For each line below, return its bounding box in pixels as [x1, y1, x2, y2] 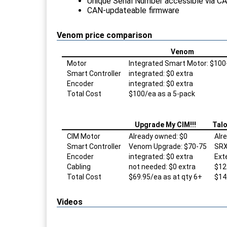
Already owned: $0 [129, 132, 187, 140]
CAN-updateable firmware [87, 5, 179, 15]
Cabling [67, 162, 91, 171]
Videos [57, 197, 83, 207]
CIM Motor [67, 132, 100, 140]
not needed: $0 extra [129, 162, 196, 171]
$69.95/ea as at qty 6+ [129, 172, 202, 181]
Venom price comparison [57, 30, 152, 40]
